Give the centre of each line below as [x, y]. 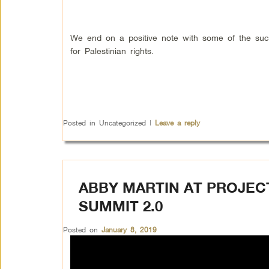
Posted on [82, 230]
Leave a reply [177, 123]
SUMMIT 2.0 [120, 206]
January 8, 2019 [129, 230]
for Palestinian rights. [112, 51]
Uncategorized [122, 123]
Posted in [79, 123]
